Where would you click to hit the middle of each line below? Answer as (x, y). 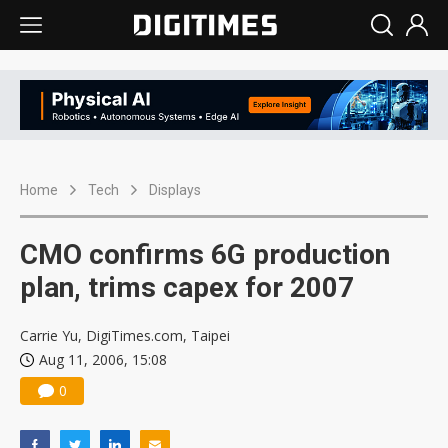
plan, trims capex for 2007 (187, 288)
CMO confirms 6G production (205, 255)
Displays (175, 190)
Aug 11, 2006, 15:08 (103, 360)
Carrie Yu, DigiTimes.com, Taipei (125, 336)
